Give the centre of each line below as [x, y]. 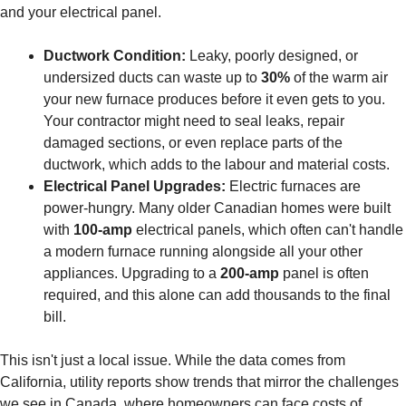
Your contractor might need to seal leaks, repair [194, 121]
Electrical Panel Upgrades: [135, 187]
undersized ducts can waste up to [152, 78]
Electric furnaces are [293, 187]
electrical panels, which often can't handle [268, 230]
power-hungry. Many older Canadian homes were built [217, 208]
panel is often [324, 274]
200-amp [250, 274]
